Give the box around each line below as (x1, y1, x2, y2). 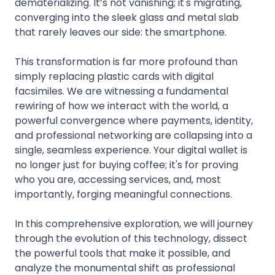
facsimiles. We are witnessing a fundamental (15, 84, 228, 98)
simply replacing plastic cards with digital (15, 69, 214, 83)
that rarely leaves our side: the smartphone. (15, 25, 227, 39)
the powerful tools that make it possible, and (15, 246, 230, 260)
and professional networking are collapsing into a (15, 128, 252, 142)
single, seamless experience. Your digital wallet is (15, 143, 247, 157)
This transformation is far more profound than (15, 55, 238, 69)
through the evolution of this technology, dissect (15, 231, 247, 246)
